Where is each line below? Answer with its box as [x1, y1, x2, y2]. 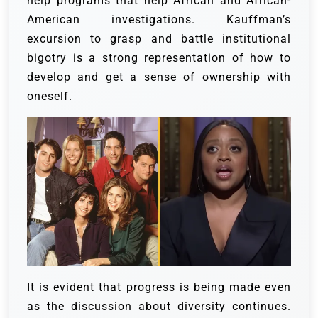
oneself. [27, 89, 72, 104]
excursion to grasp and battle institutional [27, 32, 291, 46]
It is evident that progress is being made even [27, 280, 291, 294]
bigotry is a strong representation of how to [27, 51, 291, 65]
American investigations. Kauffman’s [27, 13, 291, 27]
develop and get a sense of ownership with [27, 70, 291, 84]
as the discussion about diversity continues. [27, 299, 291, 313]
